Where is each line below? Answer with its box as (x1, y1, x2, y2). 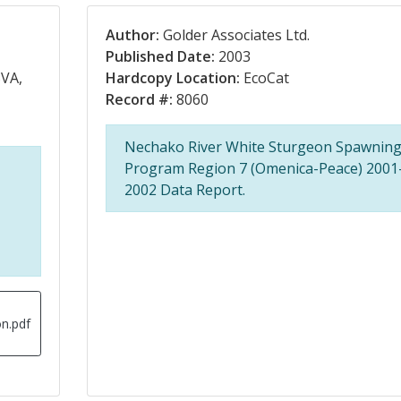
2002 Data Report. (124, 180, 245, 200)
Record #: (105, 90, 173, 109)
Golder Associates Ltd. (158, 25, 310, 45)
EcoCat (239, 68, 289, 88)
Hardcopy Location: (105, 68, 240, 88)
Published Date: (105, 47, 215, 66)
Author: (105, 25, 159, 45)
